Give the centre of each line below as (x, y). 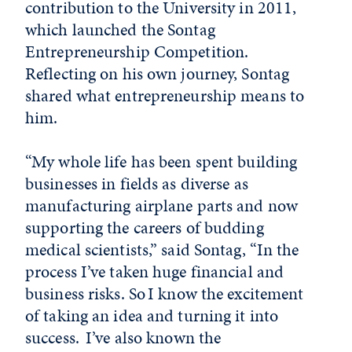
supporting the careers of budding (145, 227)
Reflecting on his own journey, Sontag (158, 73)
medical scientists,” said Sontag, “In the (162, 249)
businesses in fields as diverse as (137, 183)
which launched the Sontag (120, 29)
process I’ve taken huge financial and (155, 271)
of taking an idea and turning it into (152, 315)
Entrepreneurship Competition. (137, 51)
